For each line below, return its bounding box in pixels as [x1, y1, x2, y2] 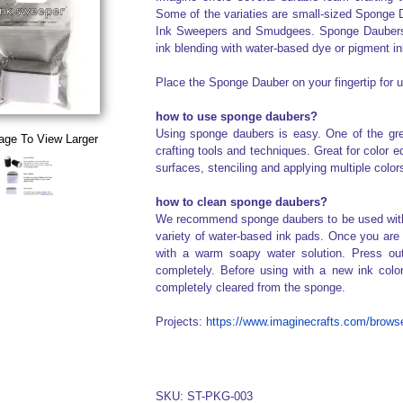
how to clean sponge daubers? [155, 195, 327, 209]
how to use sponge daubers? [155, 110, 318, 123]
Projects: [155, 315, 206, 328]
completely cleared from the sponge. [155, 281, 345, 294]
